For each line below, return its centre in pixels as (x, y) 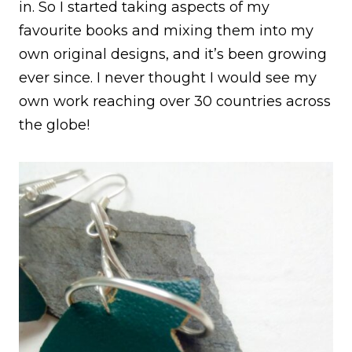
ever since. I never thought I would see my (168, 77)
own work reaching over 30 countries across (175, 101)
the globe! (54, 125)
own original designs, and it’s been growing (173, 54)
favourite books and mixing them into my (166, 30)
